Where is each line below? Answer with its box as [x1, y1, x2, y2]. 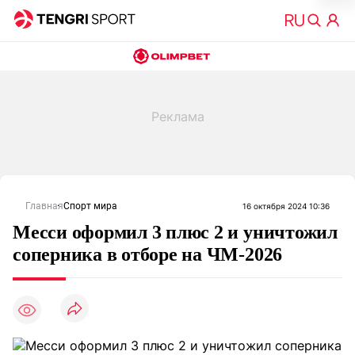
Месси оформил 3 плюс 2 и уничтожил [13, 222, 338, 242]
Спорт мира [63, 200, 117, 212]
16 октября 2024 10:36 [242, 201, 330, 211]
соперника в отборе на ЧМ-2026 [13, 244, 283, 265]
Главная [25, 200, 63, 212]
